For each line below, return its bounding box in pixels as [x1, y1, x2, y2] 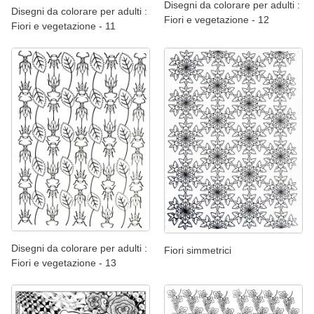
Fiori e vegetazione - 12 [164, 14, 269, 26]
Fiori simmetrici [164, 244, 231, 256]
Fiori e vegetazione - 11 [11, 20, 116, 32]
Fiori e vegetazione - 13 [11, 257, 116, 269]
